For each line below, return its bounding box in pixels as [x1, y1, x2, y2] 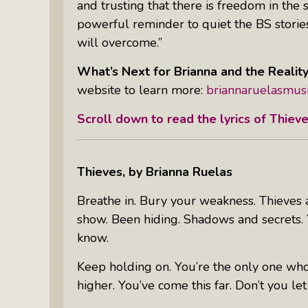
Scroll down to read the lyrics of [77, 110, 269, 127]
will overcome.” [77, 34, 162, 51]
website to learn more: [77, 81, 206, 98]
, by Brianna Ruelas [122, 163, 232, 180]
